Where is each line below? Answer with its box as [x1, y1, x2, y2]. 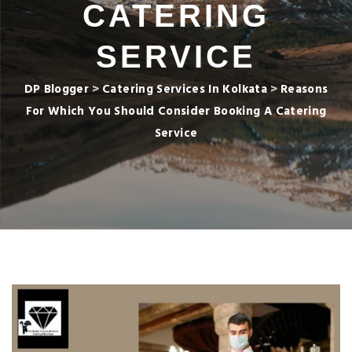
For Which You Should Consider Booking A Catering [25, 102, 327, 121]
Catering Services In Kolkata [102, 80, 267, 99]
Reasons [280, 80, 328, 99]
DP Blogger [24, 80, 90, 99]
